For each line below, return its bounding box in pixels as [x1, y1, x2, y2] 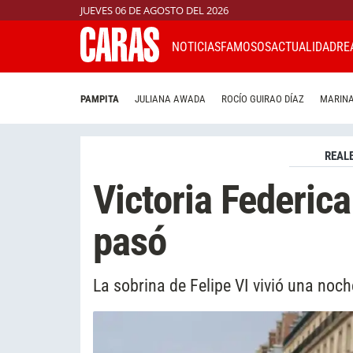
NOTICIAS [172, 39, 221, 54]
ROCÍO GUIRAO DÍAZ [221, 93, 304, 106]
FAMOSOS [221, 39, 271, 54]
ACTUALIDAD [271, 39, 336, 54]
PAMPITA [80, 93, 119, 106]
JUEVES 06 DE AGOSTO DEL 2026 [80, 3, 229, 17]
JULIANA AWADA [135, 93, 206, 106]
